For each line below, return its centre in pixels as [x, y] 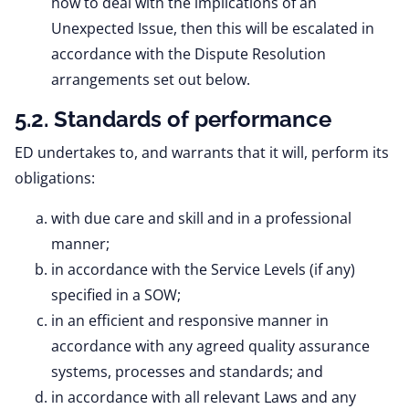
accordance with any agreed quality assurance [210, 346]
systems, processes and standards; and [187, 372]
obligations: [55, 178]
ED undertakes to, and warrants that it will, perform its [202, 152]
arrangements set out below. [151, 79]
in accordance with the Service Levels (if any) [203, 269]
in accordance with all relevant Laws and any [204, 397]
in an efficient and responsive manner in [190, 320]
